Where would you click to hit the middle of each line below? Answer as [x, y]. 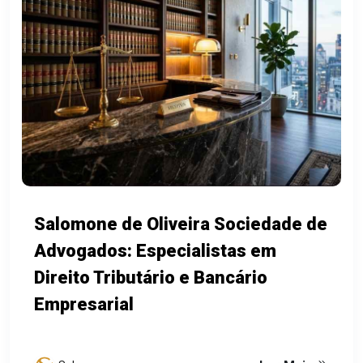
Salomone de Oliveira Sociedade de [181, 224]
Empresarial [84, 304]
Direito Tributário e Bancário [151, 278]
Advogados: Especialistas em [155, 251]
